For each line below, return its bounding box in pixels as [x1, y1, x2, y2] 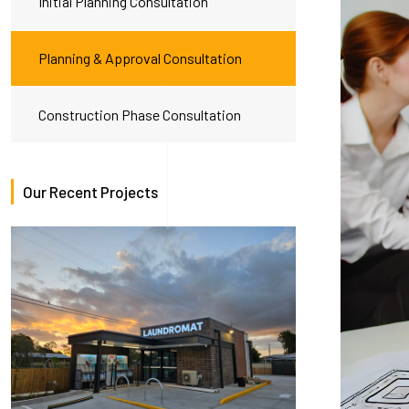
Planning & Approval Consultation [38, 49, 242, 67]
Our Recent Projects [23, 183, 158, 201]
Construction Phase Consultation [38, 106, 241, 123]
